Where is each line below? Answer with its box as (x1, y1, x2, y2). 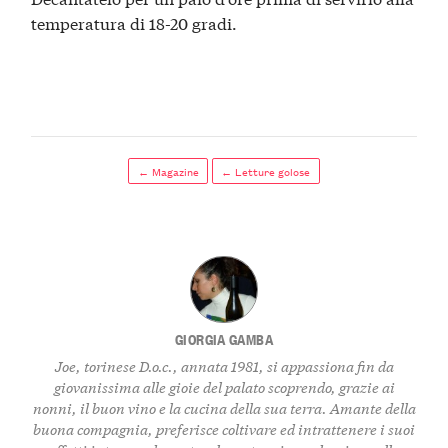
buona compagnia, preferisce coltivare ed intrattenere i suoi (33, 417, 415, 439)
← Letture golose (221, 162, 311, 181)
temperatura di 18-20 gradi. (31, 11, 238, 35)
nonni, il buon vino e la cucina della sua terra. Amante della (32, 396, 416, 418)
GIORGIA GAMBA (174, 328, 274, 350)
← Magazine (137, 162, 199, 181)
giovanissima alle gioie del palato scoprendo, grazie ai (53, 375, 395, 397)
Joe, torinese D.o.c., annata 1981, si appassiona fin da (54, 354, 394, 376)
